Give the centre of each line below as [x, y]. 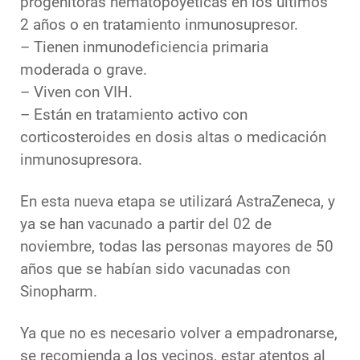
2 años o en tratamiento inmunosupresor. [159, 25]
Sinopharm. [59, 292]
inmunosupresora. [81, 160]
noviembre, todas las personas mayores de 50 [177, 247]
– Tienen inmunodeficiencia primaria [144, 48]
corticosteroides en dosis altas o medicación [173, 138]
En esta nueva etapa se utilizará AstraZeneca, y [178, 202]
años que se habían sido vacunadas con [155, 270]
